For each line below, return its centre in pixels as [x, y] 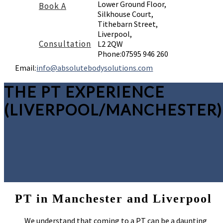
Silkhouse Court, [125, 14]
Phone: [110, 54]
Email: [26, 68]
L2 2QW [110, 44]
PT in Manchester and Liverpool [114, 199]
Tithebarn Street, [128, 24]
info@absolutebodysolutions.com [95, 68]
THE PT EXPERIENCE [84, 92]
